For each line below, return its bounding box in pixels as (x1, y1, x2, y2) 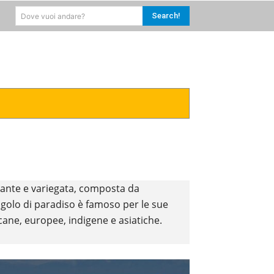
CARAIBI (49, 97, 84, 109)
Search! (152, 10, 180, 20)
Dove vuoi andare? (21, 11, 86, 21)
